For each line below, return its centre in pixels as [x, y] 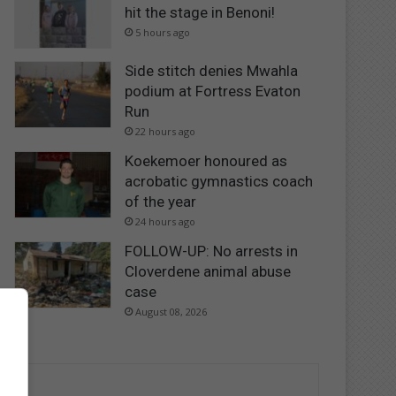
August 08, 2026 [171, 312]
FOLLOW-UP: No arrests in [212, 251]
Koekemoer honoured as [206, 161]
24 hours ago [166, 222]
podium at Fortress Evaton [213, 91]
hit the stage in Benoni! [200, 12]
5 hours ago [163, 32]
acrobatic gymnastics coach [219, 182]
